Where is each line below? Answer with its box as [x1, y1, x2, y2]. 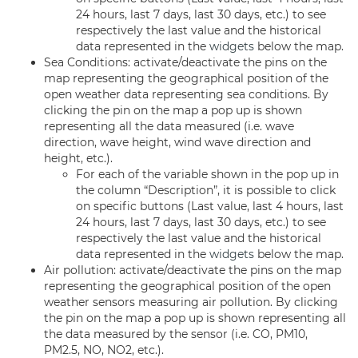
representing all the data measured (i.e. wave [44, 119, 294, 133]
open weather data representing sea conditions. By [44, 87, 328, 101]
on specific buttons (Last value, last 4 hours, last [76, 199, 344, 213]
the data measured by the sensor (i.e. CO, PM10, [44, 327, 308, 341]
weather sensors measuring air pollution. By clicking [44, 295, 338, 309]
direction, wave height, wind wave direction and [44, 135, 311, 149]
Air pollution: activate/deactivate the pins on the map [44, 263, 341, 277]
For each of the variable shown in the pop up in [76, 167, 339, 181]
